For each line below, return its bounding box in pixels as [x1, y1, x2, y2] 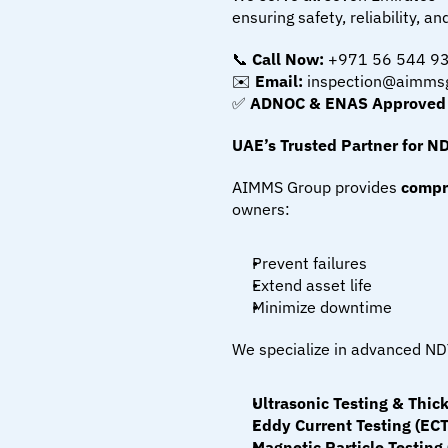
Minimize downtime [252, 297, 392, 317]
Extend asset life [252, 275, 372, 295]
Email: [255, 71, 303, 91]
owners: [232, 199, 290, 219]
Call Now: [252, 49, 324, 69]
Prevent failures [252, 253, 367, 273]
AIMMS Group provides [232, 177, 401, 197]
